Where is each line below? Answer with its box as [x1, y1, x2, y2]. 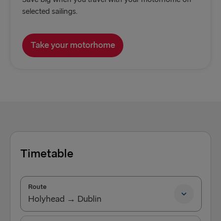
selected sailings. [22, 6, 77, 16]
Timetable [20, 146, 74, 161]
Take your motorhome [31, 39, 115, 50]
